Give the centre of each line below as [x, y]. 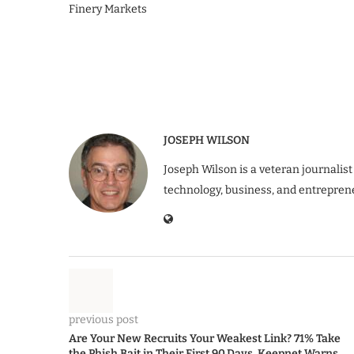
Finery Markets [108, 9]
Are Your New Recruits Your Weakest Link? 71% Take [205, 339]
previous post [104, 320]
